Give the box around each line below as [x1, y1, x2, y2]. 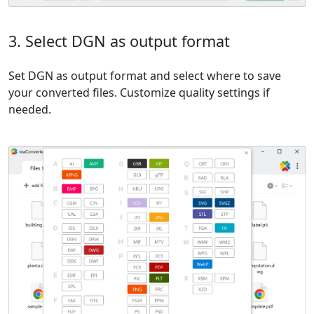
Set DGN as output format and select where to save [8, 68, 281, 84]
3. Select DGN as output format [8, 31, 230, 52]
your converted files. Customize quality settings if [8, 85, 270, 101]
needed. [8, 102, 51, 118]
